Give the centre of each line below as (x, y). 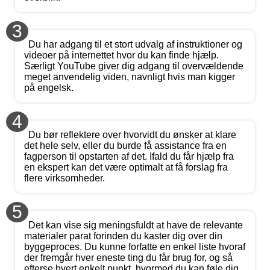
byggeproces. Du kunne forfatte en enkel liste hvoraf (135, 246)
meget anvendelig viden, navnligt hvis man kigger (130, 77)
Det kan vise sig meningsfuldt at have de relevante (136, 225)
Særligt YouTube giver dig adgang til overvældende (134, 66)
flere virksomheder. (64, 178)
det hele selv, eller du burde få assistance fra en (125, 145)
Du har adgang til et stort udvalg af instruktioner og (135, 44)
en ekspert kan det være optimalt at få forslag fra (126, 167)
